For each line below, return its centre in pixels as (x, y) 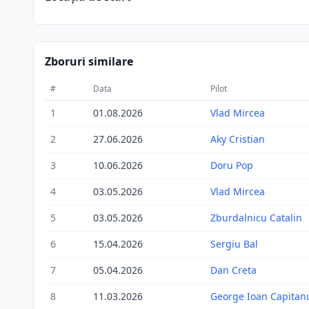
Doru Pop (232, 165)
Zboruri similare (89, 61)
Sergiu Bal (234, 244)
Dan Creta (233, 270)
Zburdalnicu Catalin (256, 218)
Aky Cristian (238, 139)
